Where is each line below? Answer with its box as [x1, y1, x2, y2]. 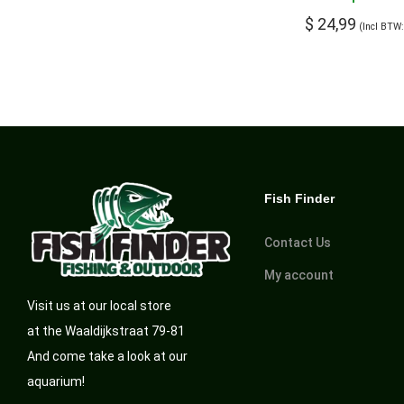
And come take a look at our [27, 349, 188, 364]
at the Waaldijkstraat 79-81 [27, 324, 185, 339]
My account [263, 267, 334, 282]
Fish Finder [263, 190, 335, 206]
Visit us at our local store [27, 298, 171, 314]
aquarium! [27, 374, 85, 390]
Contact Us [263, 234, 331, 250]
